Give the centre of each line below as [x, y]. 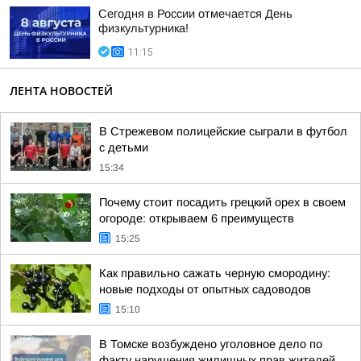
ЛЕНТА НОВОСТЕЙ [61, 91]
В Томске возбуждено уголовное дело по [211, 344]
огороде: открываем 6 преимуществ [197, 218]
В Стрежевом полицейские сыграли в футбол [223, 131]
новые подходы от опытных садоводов [205, 289]
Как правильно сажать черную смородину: [215, 273]
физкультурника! [143, 28]
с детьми [124, 147]
